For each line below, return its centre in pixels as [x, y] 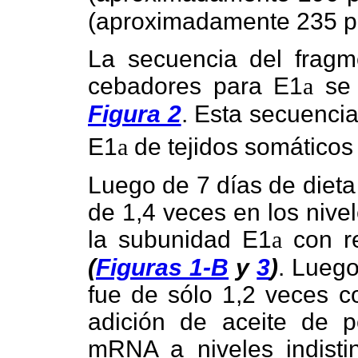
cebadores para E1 [196, 86]
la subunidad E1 [180, 240]
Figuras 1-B [163, 268]
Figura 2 [135, 113]
